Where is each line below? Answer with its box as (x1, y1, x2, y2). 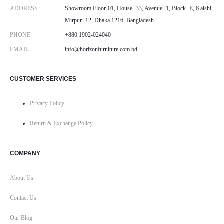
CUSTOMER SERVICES (10, 75, 76, 82)
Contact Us (10, 194, 36, 201)
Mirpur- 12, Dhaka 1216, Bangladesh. (65, 16, 155, 24)
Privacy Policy (30, 99, 64, 107)
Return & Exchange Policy (30, 119, 93, 127)
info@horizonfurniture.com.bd (65, 45, 137, 53)
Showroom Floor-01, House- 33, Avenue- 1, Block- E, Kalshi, (65, 4, 213, 12)
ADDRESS (10, 4, 38, 12)
